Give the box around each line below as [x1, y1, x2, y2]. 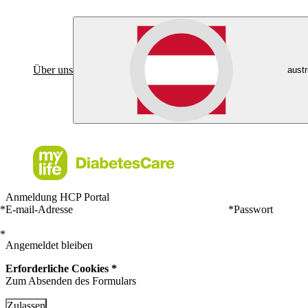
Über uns [33, 64, 73, 76]
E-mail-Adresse [5, 203, 73, 215]
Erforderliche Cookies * [5, 263, 117, 274]
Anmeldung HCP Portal [5, 191, 109, 203]
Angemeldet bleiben [5, 239, 93, 251]
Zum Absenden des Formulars [5, 275, 136, 287]
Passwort [233, 203, 273, 215]
